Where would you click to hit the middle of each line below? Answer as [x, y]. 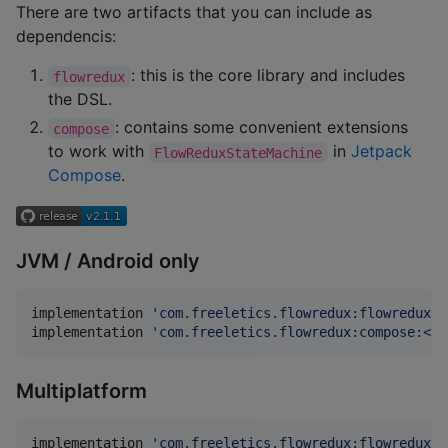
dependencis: [66, 36]
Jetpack [383, 151]
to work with [98, 151]
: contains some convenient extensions [263, 127]
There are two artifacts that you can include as [194, 12]
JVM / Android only [108, 260]
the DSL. [80, 99]
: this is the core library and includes [270, 75]
